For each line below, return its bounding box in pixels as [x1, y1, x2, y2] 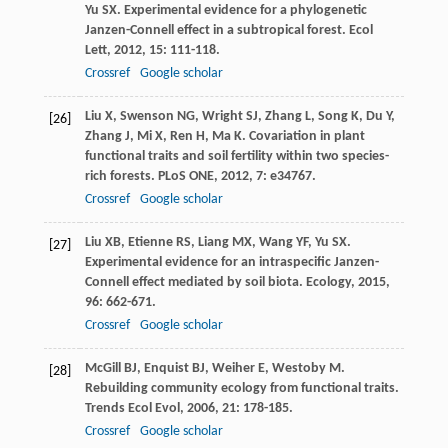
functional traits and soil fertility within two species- [84, 148, 389, 164]
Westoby [271, 360, 326, 376]
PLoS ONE [157, 168, 214, 184]
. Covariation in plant [241, 128, 365, 144]
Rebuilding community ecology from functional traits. [84, 380, 399, 396]
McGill [84, 360, 121, 376]
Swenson [119, 108, 174, 124]
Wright [201, 108, 243, 124]
